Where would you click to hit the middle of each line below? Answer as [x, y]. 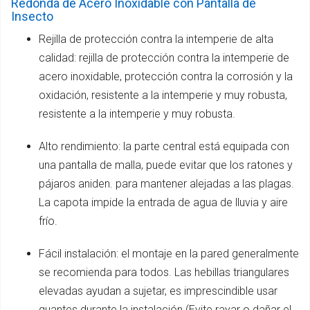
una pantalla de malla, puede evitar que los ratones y [166, 165]
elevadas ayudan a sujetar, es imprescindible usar [158, 291]
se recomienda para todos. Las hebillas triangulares [164, 272]
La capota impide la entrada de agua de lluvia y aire [163, 202]
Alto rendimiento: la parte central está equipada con [164, 146]
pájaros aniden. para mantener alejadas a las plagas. [166, 183]
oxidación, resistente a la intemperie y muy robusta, [163, 95]
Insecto [32, 16]
